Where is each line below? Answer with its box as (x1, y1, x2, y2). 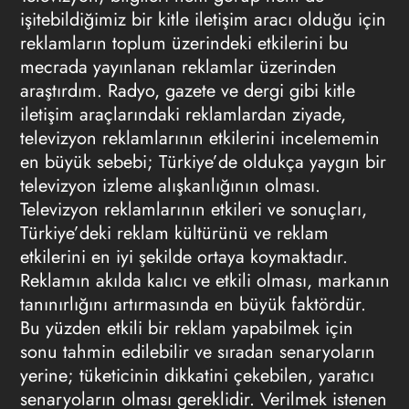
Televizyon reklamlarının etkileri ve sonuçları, (19, 196, 367, 223)
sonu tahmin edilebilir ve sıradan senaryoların (19, 339, 375, 365)
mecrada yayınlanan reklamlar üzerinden (19, 54, 337, 80)
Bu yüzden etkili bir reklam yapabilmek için (19, 315, 353, 341)
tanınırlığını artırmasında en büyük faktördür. (19, 291, 366, 318)
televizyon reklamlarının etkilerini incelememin (19, 125, 380, 152)
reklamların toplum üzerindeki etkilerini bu (19, 30, 349, 57)
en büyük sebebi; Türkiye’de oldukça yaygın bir (19, 149, 386, 175)
